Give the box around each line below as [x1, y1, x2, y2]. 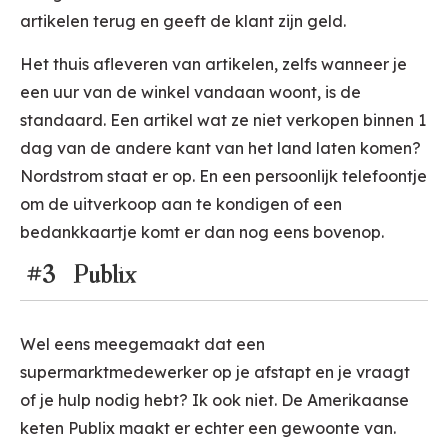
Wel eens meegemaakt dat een [20, 334, 265, 355]
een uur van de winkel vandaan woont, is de [20, 82, 361, 103]
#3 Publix [20, 258, 136, 291]
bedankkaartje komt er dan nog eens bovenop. [20, 222, 384, 243]
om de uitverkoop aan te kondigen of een [20, 194, 342, 215]
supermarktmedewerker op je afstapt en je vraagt [20, 362, 410, 383]
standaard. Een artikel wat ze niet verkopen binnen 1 [20, 110, 426, 131]
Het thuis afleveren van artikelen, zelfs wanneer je [20, 54, 407, 75]
